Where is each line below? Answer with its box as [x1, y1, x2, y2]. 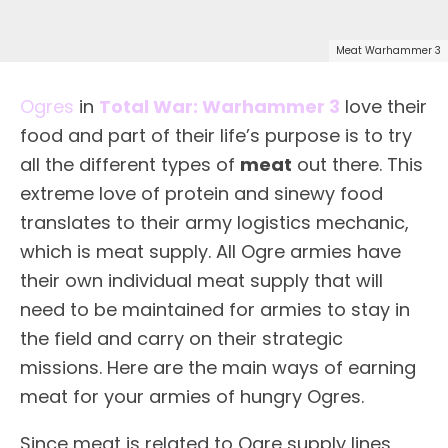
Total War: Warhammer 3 [99, 93, 340, 119]
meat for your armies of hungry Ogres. [20, 383, 364, 409]
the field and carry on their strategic [20, 325, 343, 351]
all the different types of [20, 151, 240, 177]
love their [340, 93, 427, 119]
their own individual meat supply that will [20, 267, 383, 293]
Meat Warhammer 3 [336, 42, 441, 58]
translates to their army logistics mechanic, [20, 209, 409, 235]
